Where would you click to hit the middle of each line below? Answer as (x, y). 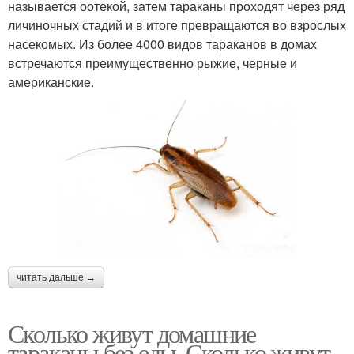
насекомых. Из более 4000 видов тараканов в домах (162, 43)
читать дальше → (56, 277)
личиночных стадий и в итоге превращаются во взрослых (177, 24)
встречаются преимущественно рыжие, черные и (153, 62)
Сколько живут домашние (132, 333)
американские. (51, 81)
